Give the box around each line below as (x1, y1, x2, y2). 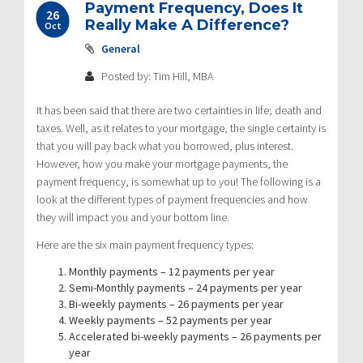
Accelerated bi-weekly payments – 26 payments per (69, 328, 322, 344)
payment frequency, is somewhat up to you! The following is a (36, 173, 321, 189)
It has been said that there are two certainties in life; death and (36, 102, 322, 117)
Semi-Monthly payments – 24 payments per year (69, 280, 302, 295)
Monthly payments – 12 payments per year (69, 263, 275, 279)
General (101, 41, 140, 56)
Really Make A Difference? (85, 15, 289, 34)
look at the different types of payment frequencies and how (36, 191, 308, 207)
